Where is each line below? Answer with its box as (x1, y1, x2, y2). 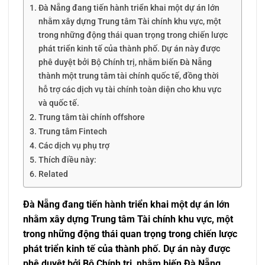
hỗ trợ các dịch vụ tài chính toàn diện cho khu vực (38, 85, 221, 95)
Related (38, 169, 68, 179)
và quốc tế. (38, 98, 79, 108)
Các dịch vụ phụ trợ (38, 141, 109, 151)
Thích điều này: (38, 155, 96, 165)
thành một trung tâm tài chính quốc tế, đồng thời (38, 71, 219, 81)
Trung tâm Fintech (38, 127, 107, 137)
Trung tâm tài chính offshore (38, 112, 145, 122)
